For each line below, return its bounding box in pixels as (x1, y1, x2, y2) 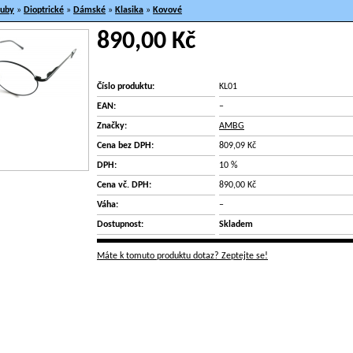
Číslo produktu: (97, 82, 154, 91)
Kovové (153, 6, 182, 15)
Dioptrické (24, 6, 64, 15)
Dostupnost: (97, 220, 143, 229)
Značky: (97, 121, 127, 131)
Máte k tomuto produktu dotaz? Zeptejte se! (97, 251, 268, 261)
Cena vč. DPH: (97, 180, 151, 190)
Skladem (219, 220, 253, 229)
